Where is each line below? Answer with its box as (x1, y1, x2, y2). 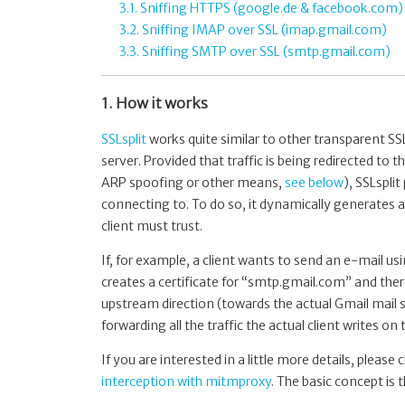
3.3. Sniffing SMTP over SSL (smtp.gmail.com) (119, 43, 391, 61)
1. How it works (101, 93, 208, 112)
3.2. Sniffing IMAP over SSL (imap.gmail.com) (119, 22, 387, 39)
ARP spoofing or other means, (101, 174, 285, 192)
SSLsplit (101, 131, 146, 148)
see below (285, 174, 344, 192)
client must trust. (101, 218, 202, 235)
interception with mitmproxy (101, 373, 271, 391)
